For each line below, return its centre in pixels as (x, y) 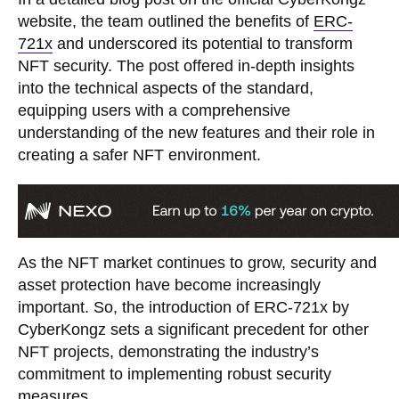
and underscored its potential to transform (203, 44)
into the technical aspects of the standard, (166, 89)
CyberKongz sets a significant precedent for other (193, 330)
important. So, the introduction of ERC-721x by (183, 308)
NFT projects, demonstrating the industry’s (168, 352)
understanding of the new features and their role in (196, 133)
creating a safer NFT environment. (139, 155)
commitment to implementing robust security (175, 375)
